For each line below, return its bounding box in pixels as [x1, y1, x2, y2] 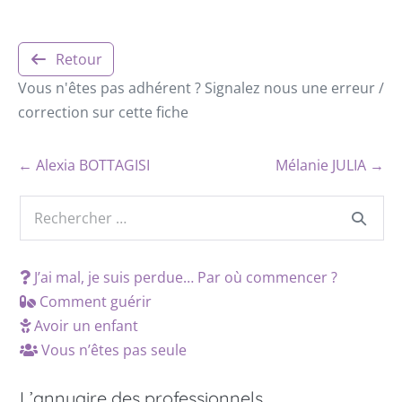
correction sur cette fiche [18, 101, 188, 122]
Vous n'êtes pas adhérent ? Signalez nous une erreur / [18, 77, 384, 98]
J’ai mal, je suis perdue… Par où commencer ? [31, 267, 337, 287]
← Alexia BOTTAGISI [18, 154, 150, 175]
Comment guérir [36, 291, 152, 311]
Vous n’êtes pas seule [38, 339, 187, 360]
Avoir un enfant [31, 315, 138, 336]
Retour [55, 48, 102, 69]
